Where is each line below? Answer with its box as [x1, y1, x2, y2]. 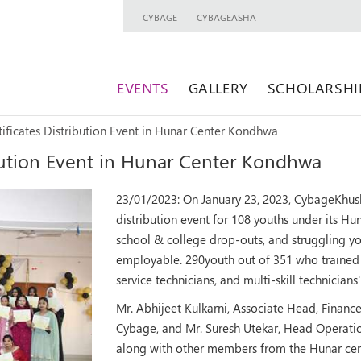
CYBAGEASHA [197, 10, 257, 23]
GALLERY [188, 78, 248, 97]
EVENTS [117, 78, 169, 97]
